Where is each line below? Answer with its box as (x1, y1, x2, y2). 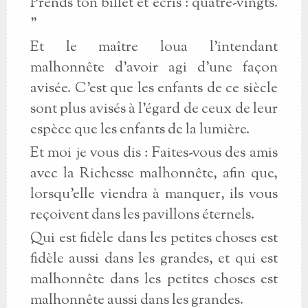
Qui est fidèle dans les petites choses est (30, 228, 278, 249)
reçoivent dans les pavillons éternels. (30, 205, 254, 225)
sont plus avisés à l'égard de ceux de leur (30, 99, 278, 120)
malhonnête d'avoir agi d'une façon (30, 58, 278, 78)
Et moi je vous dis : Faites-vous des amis (30, 143, 278, 164)
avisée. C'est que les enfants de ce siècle (30, 78, 278, 99)
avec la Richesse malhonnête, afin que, (30, 164, 278, 184)
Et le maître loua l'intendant (30, 37, 278, 58)
